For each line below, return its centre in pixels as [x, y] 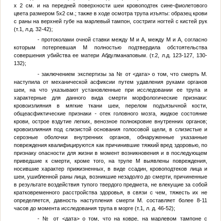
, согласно [194, 40]
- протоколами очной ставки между [83, 40]
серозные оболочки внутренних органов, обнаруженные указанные [110, 137]
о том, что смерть [176, 74]
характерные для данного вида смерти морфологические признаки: [110, 97]
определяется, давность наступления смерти [75, 200]
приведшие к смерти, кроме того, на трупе [75, 161]
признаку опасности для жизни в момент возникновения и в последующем [110, 153]
